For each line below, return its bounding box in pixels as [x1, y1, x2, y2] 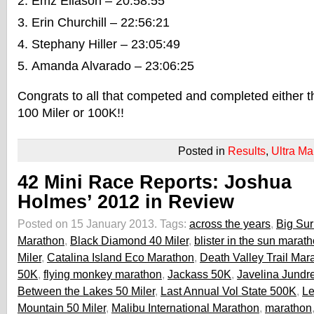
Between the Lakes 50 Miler [18, 285, 155, 297]
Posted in [178, 144, 228, 157]
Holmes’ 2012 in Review [18, 191, 234, 212]
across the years [189, 217, 271, 230]
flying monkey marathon [43, 268, 162, 280]
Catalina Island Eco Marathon [47, 251, 194, 264]
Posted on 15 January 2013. [18, 217, 160, 230]
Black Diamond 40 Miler [70, 234, 189, 247]
